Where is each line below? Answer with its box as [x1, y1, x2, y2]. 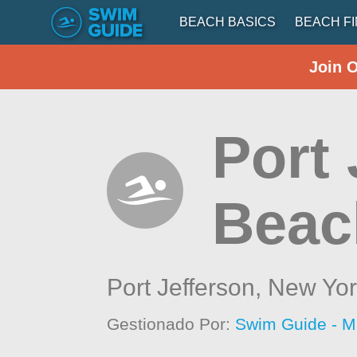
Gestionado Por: [107, 315, 236, 333]
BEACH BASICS [179, 15, 276, 29]
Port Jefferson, [107, 274, 269, 300]
